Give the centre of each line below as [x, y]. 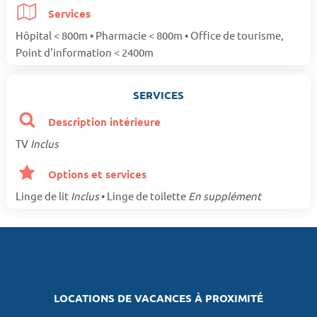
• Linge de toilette [143, 195]
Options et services [96, 174]
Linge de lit [43, 195]
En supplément [224, 195]
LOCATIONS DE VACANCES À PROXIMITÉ [158, 298]
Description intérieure [103, 121]
